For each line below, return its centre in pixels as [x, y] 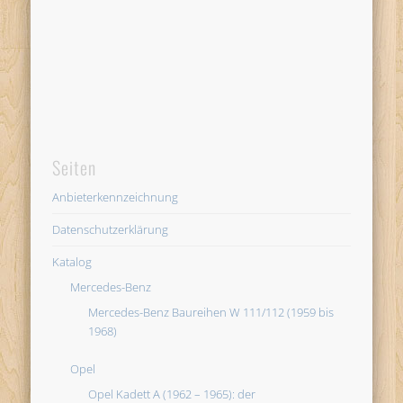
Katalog [72, 261]
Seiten [75, 167]
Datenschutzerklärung [111, 229]
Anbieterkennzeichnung [116, 197]
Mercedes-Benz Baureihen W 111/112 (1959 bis [211, 312]
